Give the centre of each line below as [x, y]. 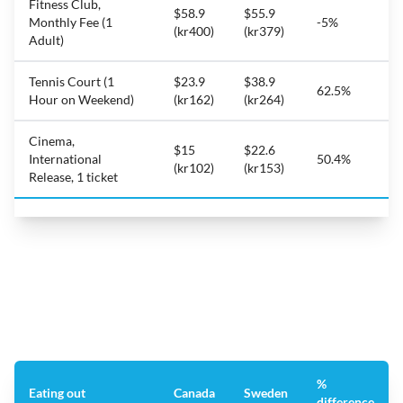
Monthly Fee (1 [71, 22]
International [65, 159]
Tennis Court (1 [72, 82]
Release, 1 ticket [73, 177]
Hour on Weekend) [81, 100]
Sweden [266, 393]
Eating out [57, 393]
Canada [194, 393]
